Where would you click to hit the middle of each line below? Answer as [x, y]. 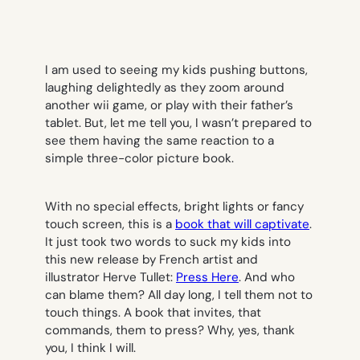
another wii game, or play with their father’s [169, 106]
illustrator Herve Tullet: [110, 277]
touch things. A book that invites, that [153, 312]
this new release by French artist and [151, 259]
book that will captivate [242, 224]
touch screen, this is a [110, 224]
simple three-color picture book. [141, 159]
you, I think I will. [90, 348]
